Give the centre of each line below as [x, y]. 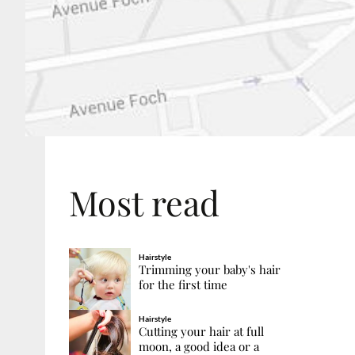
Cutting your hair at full [201, 331]
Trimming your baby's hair [209, 269]
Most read [144, 202]
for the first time [183, 284]
